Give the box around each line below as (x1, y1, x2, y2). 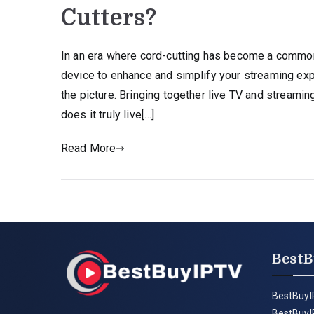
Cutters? (61, 4, 157, 31)
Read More (61, 141, 116, 155)
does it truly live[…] (61, 107, 155, 121)
